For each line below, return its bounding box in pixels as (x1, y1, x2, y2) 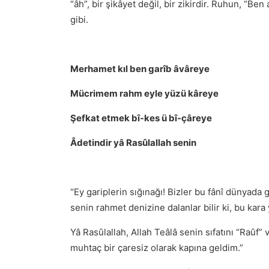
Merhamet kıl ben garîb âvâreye (70, 63, 210, 74)
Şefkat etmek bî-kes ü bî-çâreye (70, 112, 212, 124)
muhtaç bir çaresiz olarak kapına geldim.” (70, 242, 243, 253)
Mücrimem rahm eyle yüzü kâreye (70, 88, 219, 99)
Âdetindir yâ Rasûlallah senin (70, 137, 196, 148)
